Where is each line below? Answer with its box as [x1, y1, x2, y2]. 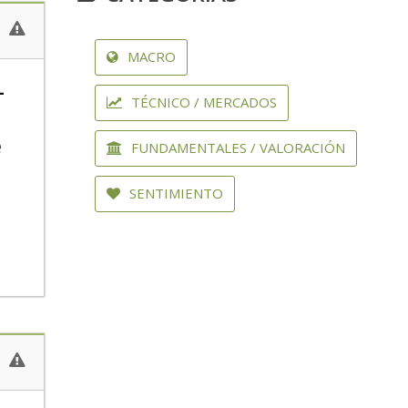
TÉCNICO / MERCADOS [127, 93, 277, 111]
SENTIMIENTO [125, 184, 223, 202]
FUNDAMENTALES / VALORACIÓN [127, 138, 345, 157]
